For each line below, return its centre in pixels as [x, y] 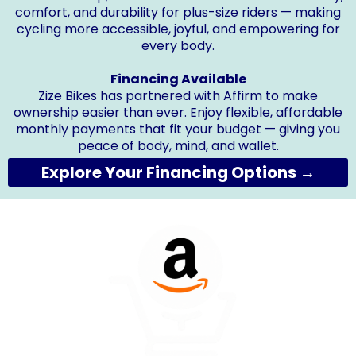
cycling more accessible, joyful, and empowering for [178, 29]
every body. [178, 45]
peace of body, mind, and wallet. [178, 145]
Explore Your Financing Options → [178, 172]
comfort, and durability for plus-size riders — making [178, 12]
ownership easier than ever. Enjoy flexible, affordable [178, 112]
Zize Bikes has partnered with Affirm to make [178, 95]
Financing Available [178, 79]
